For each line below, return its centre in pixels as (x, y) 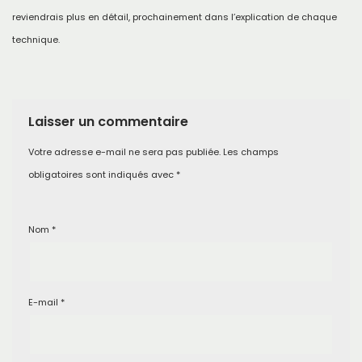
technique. (36, 40)
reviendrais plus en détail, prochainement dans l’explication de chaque (175, 17)
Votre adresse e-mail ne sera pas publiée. (124, 152)
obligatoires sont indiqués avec (102, 175)
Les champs (251, 152)
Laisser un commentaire (108, 122)
